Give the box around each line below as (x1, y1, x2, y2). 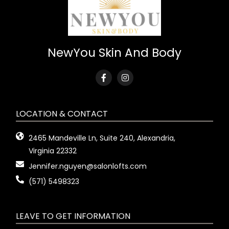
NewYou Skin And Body (48, 44, 181, 61)
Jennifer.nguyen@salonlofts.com (29, 161, 147, 171)
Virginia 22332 (29, 145, 77, 156)
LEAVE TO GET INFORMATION (16, 210, 130, 222)
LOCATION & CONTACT (16, 107, 108, 120)
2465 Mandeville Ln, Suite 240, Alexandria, (29, 132, 175, 143)
